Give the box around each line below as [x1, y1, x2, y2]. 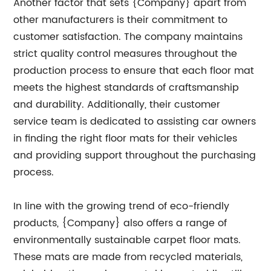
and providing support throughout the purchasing [13, 148, 256, 163]
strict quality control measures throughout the [13, 46, 238, 62]
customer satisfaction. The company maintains [13, 29, 243, 45]
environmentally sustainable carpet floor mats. [13, 232, 241, 248]
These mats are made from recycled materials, [13, 249, 243, 265]
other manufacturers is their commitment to [13, 12, 228, 28]
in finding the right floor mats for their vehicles [13, 131, 238, 146]
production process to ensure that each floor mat [13, 63, 255, 79]
